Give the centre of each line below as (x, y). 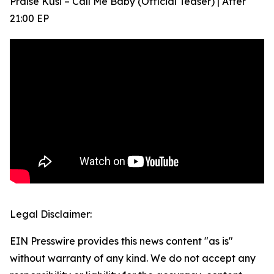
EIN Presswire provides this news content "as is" (121, 241)
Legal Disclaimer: (51, 214)
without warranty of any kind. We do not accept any (133, 258)
